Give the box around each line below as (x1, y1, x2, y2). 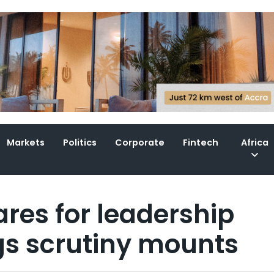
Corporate (115, 136, 165, 149)
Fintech (183, 136, 219, 149)
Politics (63, 136, 97, 149)
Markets (7, 136, 45, 149)
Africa (241, 136, 269, 149)
